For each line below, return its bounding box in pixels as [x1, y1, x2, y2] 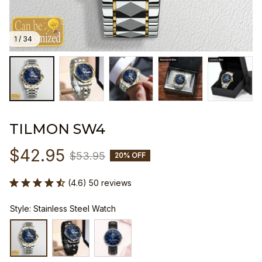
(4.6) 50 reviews [68, 177, 132, 188]
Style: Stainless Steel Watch [10, 203, 116, 213]
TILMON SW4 [9, 120, 105, 137]
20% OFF [115, 151, 146, 160]
